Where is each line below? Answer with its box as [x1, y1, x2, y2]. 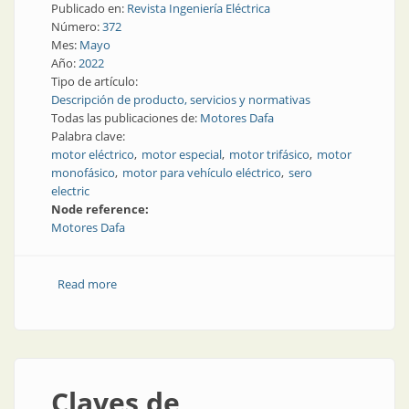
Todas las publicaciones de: [51, 110, 200, 126]
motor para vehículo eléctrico [122, 164, 281, 181]
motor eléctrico [51, 146, 134, 163]
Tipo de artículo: [51, 73, 141, 89]
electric [51, 183, 89, 199]
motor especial [142, 146, 222, 163]
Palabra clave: [51, 128, 128, 144]
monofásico [51, 164, 115, 181]
